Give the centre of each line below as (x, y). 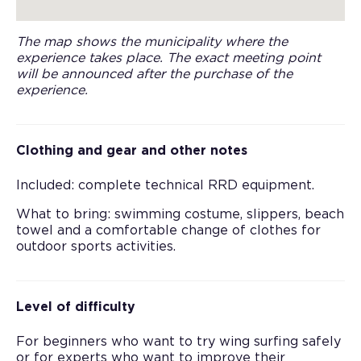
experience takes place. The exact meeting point (168, 58)
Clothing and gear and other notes (132, 151)
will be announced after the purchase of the (154, 74)
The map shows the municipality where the (152, 42)
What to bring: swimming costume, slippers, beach (180, 214)
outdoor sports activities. (96, 247)
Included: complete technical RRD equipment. (165, 185)
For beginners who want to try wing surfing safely (178, 342)
